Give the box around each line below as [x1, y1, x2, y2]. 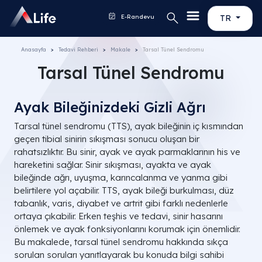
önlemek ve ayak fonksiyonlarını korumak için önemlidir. [14, 223, 240, 235]
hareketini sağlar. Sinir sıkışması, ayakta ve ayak [14, 159, 211, 170]
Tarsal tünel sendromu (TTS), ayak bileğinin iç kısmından [14, 120, 243, 132]
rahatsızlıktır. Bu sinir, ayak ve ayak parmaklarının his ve [14, 146, 240, 157]
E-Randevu [119, 13, 155, 20]
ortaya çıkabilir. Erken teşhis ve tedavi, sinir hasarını [14, 211, 223, 222]
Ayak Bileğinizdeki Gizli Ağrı [14, 98, 206, 116]
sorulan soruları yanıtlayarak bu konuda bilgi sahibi [14, 249, 224, 260]
